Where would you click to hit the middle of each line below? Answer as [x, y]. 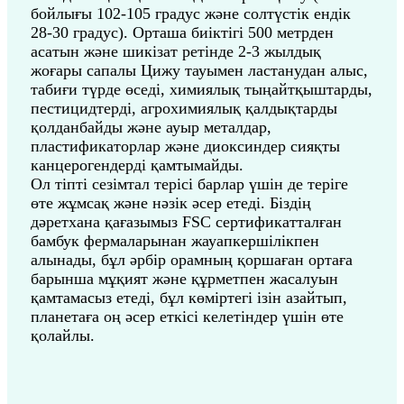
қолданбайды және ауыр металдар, [151, 127]
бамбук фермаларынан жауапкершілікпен [175, 241]
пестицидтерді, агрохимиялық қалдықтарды [184, 108]
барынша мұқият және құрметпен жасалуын [184, 279]
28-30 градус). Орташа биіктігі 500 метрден [182, 32]
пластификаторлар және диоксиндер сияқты [185, 146]
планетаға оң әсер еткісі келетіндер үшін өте [187, 317]
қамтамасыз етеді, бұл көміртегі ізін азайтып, [189, 298]
